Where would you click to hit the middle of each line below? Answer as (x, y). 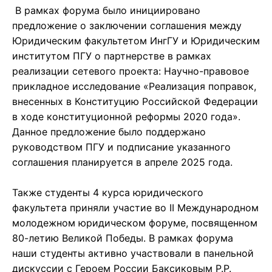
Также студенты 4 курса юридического (108, 193)
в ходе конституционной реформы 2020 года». (126, 117)
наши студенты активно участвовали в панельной (133, 253)
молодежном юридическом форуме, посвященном (135, 223)
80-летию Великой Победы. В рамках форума (123, 238)
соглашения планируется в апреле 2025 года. (122, 162)
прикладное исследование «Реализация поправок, (134, 87)
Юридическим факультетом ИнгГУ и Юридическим (136, 41)
